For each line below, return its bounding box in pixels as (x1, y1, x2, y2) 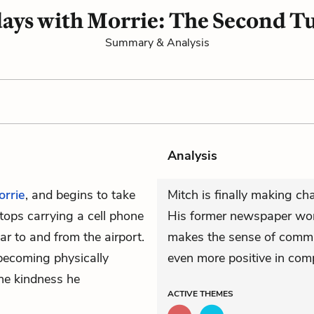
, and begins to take (25, 186, 135, 203)
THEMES (200, 288, 233, 299)
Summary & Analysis (104, 35, 210, 50)
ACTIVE (168, 288, 200, 299)
